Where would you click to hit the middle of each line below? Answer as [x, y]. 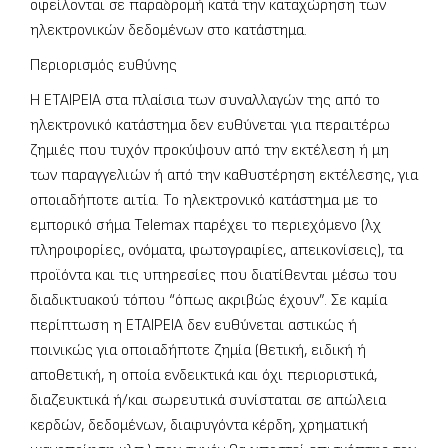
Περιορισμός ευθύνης [103, 66]
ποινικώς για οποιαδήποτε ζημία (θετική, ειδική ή [198, 351]
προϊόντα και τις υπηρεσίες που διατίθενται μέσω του [213, 276]
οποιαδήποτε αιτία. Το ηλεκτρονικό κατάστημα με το [204, 201]
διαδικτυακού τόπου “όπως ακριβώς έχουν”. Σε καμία [208, 301]
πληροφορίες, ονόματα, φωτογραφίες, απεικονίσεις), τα [216, 251]
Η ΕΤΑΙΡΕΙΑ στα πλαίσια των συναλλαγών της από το [205, 101]
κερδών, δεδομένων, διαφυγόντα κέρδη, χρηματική [199, 426]
